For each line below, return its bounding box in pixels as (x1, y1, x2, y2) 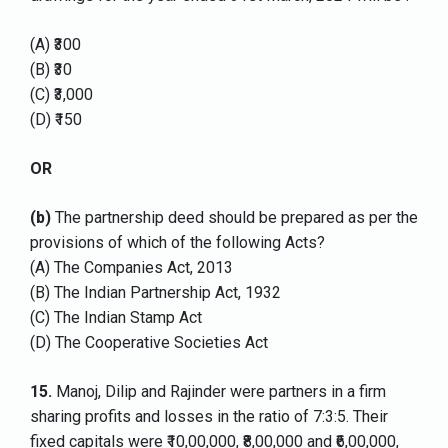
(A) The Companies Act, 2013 (30, 258, 233, 278)
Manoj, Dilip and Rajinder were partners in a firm (52, 382, 386, 402)
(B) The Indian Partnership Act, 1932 (30, 283, 281, 303)
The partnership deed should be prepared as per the (51, 208, 418, 228)
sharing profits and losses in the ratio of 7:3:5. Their (30, 407, 388, 427)
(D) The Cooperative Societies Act (30, 333, 268, 353)
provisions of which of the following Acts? (30, 233, 325, 253)
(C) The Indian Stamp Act (30, 308, 202, 328)
